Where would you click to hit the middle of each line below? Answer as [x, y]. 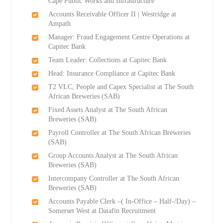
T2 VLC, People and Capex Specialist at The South [121, 87]
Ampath [59, 24]
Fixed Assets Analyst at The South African [108, 110]
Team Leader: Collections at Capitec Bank [107, 60]
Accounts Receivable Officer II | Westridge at [112, 14]
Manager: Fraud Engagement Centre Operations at [119, 37]
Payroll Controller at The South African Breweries [119, 133]
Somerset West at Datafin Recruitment [102, 211]
